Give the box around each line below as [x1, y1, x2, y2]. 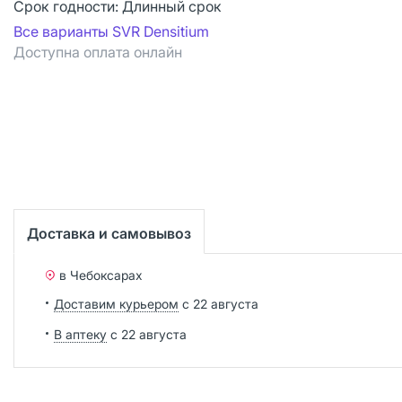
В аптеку [54, 326, 107, 342]
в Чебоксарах [59, 267, 143, 283]
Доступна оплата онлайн [13, 43, 182, 61]
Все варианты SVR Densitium [13, 22, 209, 40]
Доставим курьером [54, 295, 179, 311]
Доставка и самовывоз [27, 223, 191, 242]
